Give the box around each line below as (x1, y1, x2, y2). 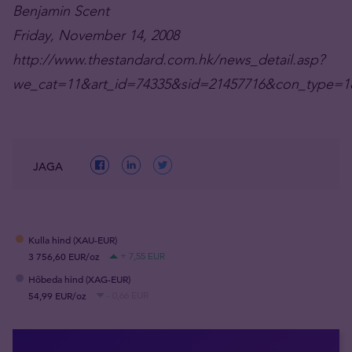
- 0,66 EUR (107, 289, 148, 302)
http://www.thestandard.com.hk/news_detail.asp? (13, 50, 324, 68)
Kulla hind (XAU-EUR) (28, 233, 117, 247)
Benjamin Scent (13, 2, 109, 20)
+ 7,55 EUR (120, 250, 165, 262)
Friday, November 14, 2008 (13, 26, 179, 44)
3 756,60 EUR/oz (28, 250, 100, 263)
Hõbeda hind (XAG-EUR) (28, 273, 130, 286)
